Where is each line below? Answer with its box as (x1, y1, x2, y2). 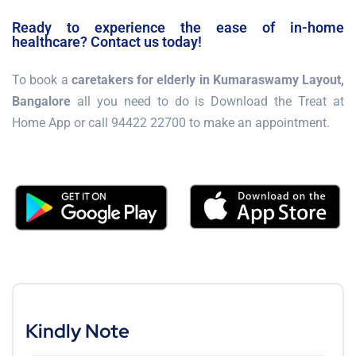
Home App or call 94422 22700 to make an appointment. (12, 114, 330, 130)
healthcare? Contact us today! (12, 33, 202, 50)
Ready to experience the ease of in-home (12, 18, 344, 36)
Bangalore (12, 93, 71, 109)
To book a (12, 72, 72, 87)
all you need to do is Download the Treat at (71, 93, 344, 109)
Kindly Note (25, 318, 130, 343)
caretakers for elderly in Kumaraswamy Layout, (71, 72, 344, 87)
